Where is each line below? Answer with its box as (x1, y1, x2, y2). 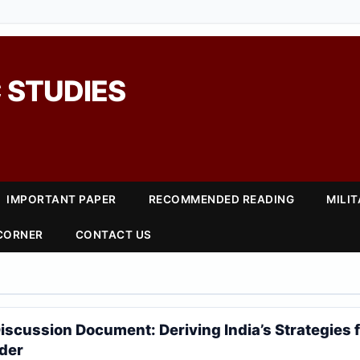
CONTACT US (75, 228, 152, 241)
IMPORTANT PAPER (6, 193, 117, 206)
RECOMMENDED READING (148, 193, 295, 206)
